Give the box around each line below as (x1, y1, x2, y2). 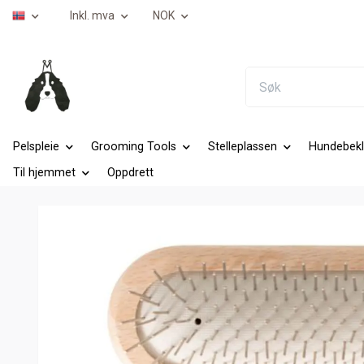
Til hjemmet (13, 166, 76, 180)
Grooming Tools (91, 140, 176, 154)
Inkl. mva (70, 9, 117, 22)
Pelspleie (13, 140, 59, 154)
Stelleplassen (208, 140, 277, 154)
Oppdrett (107, 166, 154, 180)
